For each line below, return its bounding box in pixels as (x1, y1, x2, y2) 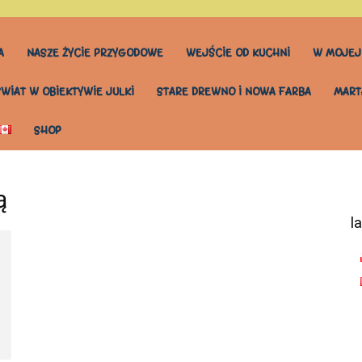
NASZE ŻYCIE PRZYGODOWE (27, 45, 163, 61)
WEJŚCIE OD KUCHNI (186, 45, 290, 61)
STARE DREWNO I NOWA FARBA (157, 84, 311, 99)
